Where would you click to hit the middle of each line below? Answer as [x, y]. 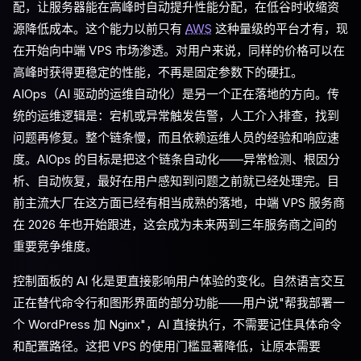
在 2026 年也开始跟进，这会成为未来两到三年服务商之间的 [175, 224]
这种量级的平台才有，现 [280, 29]
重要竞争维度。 [55, 246]
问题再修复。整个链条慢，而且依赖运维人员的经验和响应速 [176, 137]
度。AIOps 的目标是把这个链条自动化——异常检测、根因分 [176, 159]
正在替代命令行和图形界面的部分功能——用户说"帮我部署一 [179, 303]
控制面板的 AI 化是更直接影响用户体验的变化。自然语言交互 [179, 281]
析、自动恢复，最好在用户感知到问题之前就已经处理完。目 [176, 181]
